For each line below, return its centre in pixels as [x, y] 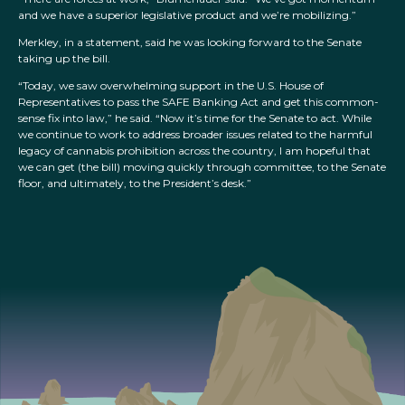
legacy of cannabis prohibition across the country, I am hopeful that [194, 151]
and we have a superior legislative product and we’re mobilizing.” [187, 15]
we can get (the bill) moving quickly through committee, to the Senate [202, 167]
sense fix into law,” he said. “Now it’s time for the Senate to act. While [195, 118]
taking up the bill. [64, 59]
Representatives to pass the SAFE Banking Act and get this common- [198, 102]
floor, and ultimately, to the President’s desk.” [135, 184]
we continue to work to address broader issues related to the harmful [195, 135]
